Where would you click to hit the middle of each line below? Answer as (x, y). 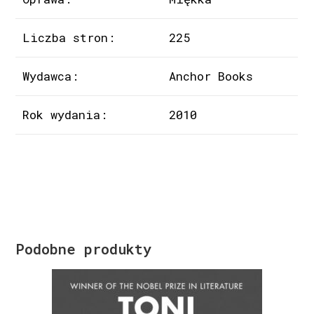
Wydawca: (51, 76)
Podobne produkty (84, 248)
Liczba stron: (69, 38)
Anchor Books (211, 76)
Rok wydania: (65, 115)
